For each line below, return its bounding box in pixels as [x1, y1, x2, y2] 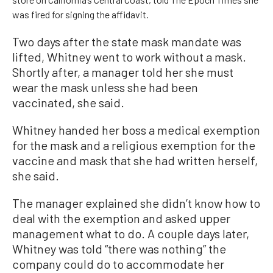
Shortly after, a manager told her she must [12, 65, 233, 79]
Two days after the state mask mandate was [12, 34, 241, 49]
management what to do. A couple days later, [12, 226, 249, 241]
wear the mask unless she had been [12, 80, 198, 94]
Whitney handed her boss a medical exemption [12, 122, 260, 137]
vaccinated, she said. [12, 95, 124, 110]
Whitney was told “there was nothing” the [12, 241, 226, 256]
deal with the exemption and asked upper [12, 211, 230, 225]
